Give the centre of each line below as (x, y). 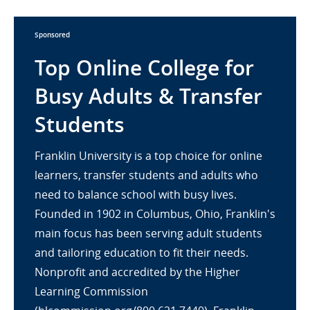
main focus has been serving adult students (148, 233)
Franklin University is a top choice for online (148, 156)
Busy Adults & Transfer (148, 96)
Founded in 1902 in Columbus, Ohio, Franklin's (155, 214)
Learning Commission (91, 291)
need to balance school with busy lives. (136, 194)
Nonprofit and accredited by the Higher (137, 272)
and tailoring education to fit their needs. (142, 253)
